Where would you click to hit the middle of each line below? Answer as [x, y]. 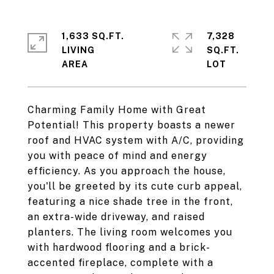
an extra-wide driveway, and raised [116, 217]
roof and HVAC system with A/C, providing [136, 140]
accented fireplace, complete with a [120, 263]
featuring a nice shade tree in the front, [130, 202]
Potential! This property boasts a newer [131, 125]
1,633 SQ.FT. [93, 36]
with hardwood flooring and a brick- [119, 247]
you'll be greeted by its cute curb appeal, [135, 186]
